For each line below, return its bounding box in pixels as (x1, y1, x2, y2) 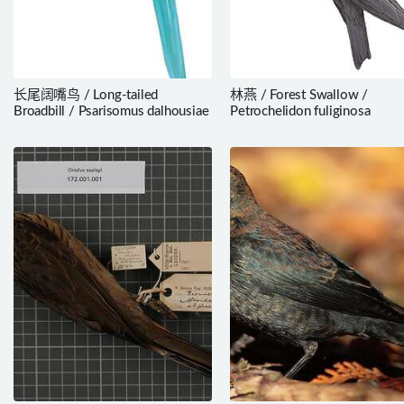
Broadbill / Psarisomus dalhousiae (14, 105, 209, 119)
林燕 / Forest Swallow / (230, 88, 368, 103)
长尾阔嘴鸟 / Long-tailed (14, 88, 159, 103)
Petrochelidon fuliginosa (230, 105, 371, 119)
